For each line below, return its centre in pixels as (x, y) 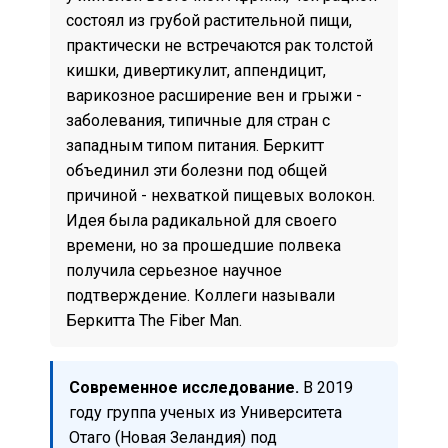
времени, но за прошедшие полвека (203, 245)
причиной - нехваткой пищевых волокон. (220, 195)
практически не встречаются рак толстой (219, 45)
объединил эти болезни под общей (196, 170)
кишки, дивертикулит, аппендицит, (196, 70)
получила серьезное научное (174, 270)
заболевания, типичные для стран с (198, 120)
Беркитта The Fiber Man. (154, 320)
